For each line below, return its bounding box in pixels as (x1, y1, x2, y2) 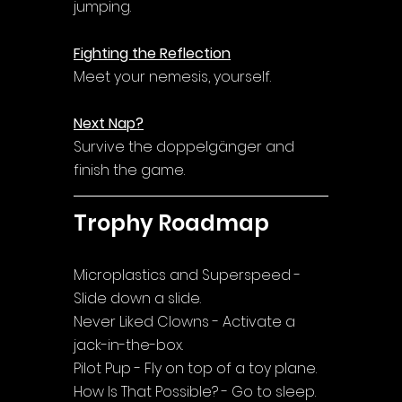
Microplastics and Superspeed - (74, 264, 304, 285)
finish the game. (74, 159, 185, 180)
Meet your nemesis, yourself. (74, 66, 271, 87)
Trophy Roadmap (74, 207, 269, 238)
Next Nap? (74, 112, 144, 134)
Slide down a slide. (74, 287, 201, 309)
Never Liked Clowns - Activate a (74, 310, 299, 332)
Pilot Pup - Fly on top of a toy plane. (74, 357, 317, 379)
